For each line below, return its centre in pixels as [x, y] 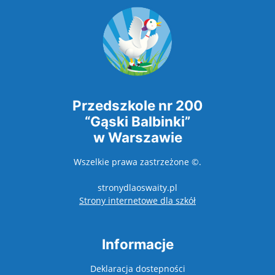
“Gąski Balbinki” [137, 122]
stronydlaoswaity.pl [137, 188]
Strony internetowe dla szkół [137, 201]
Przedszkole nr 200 [137, 106]
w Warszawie [137, 137]
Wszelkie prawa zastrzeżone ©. [137, 162]
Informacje [137, 244]
